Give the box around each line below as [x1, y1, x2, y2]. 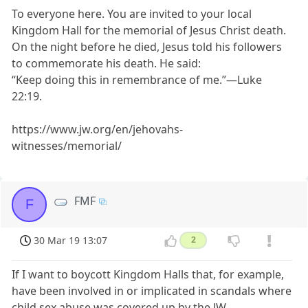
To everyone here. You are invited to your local [12, 5, 252, 21]
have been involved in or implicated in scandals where [12, 283, 292, 298]
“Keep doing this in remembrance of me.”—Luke [12, 71, 263, 87]
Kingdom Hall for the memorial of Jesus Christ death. [12, 22, 287, 38]
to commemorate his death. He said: [12, 55, 201, 71]
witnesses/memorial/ [12, 137, 122, 153]
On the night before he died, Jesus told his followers [12, 38, 283, 54]
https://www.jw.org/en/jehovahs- [12, 121, 184, 137]
